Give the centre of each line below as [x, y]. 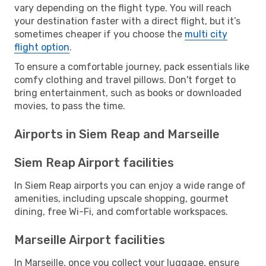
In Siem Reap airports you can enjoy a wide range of [130, 185]
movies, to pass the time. [70, 106]
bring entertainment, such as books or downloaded [128, 93]
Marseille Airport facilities [90, 240]
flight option [42, 47]
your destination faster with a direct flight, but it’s [127, 21]
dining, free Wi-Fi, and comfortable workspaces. [121, 211]
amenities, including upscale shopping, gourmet [121, 198]
